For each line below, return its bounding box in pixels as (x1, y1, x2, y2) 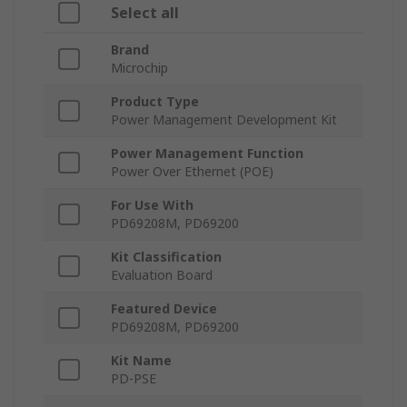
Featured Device (111, 300, 217, 318)
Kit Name (111, 352, 172, 370)
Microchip (111, 59, 168, 77)
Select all (111, 3, 179, 24)
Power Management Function (111, 144, 303, 163)
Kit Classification (111, 248, 222, 266)
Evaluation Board (111, 266, 213, 284)
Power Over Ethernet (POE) (111, 163, 273, 181)
